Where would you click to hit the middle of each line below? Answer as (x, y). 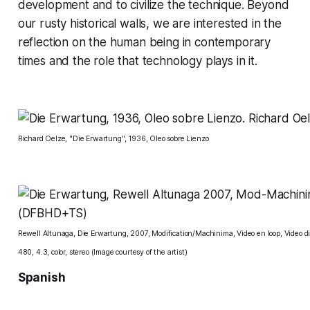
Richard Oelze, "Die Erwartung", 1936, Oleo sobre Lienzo (113, 138)
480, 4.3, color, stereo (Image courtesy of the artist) (102, 252)
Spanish (42, 277)
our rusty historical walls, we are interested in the (149, 23)
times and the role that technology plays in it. (137, 61)
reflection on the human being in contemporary (144, 42)
